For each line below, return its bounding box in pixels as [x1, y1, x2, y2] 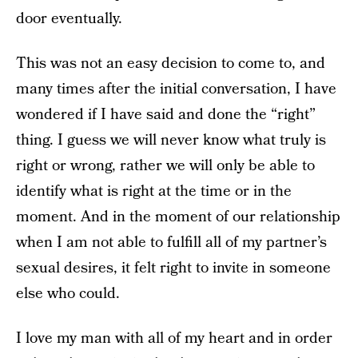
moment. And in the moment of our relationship [16, 206, 340, 228]
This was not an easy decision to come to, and [16, 53, 325, 74]
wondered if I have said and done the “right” [16, 104, 316, 125]
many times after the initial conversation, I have [16, 78, 336, 100]
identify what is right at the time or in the [16, 181, 292, 202]
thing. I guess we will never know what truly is [16, 129, 326, 151]
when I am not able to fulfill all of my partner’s [16, 232, 327, 253]
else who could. [16, 283, 120, 304]
